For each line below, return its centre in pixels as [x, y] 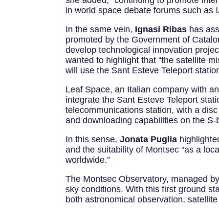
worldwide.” [88, 160]
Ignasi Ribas [161, 30]
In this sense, [93, 140]
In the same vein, [100, 30]
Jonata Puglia [149, 140]
